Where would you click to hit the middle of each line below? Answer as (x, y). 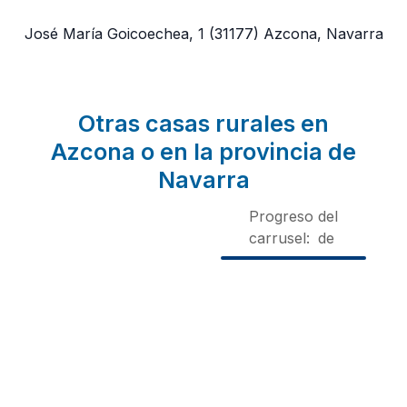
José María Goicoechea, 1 (114, 33)
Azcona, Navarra (323, 33)
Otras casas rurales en (203, 123)
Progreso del (293, 216)
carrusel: (279, 238)
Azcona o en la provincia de (203, 151)
